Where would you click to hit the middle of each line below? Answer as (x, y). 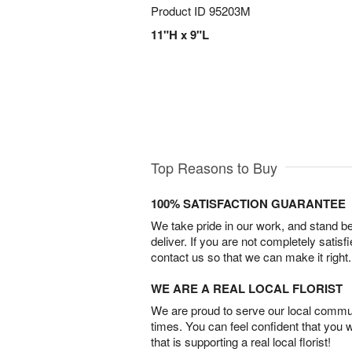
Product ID (180, 11)
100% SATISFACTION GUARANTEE (248, 204)
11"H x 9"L (180, 35)
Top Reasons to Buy (214, 168)
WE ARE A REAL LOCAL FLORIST (247, 289)
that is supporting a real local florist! (241, 342)
